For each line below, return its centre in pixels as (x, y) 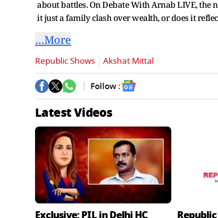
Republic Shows (65, 61)
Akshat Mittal (128, 61)
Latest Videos (74, 113)
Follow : (106, 86)
